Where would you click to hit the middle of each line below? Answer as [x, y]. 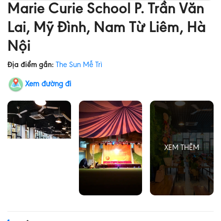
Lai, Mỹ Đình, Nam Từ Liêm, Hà [107, 29]
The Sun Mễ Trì [79, 65]
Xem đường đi [48, 84]
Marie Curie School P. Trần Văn [106, 10]
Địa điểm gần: [32, 65]
